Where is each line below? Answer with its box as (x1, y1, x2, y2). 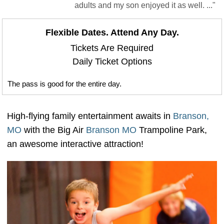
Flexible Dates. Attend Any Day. (45, 27, 179, 37)
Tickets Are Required (70, 43, 153, 53)
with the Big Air (21, 125, 86, 135)
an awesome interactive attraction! (7, 139, 143, 149)
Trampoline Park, (136, 125, 207, 135)
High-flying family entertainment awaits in (7, 111, 173, 121)
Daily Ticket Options (72, 56, 152, 66)
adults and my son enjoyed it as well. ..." (74, 1, 215, 9)
